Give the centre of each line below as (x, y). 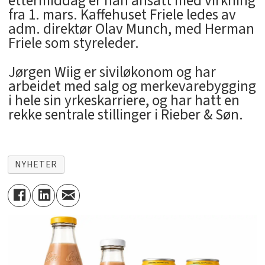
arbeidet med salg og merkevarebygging (132, 86)
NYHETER (36, 164)
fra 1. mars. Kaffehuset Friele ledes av (122, 15)
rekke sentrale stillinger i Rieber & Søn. (125, 114)
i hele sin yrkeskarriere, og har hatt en (124, 100)
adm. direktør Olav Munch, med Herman (131, 29)
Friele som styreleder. (73, 43)
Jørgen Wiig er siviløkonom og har (112, 72)
